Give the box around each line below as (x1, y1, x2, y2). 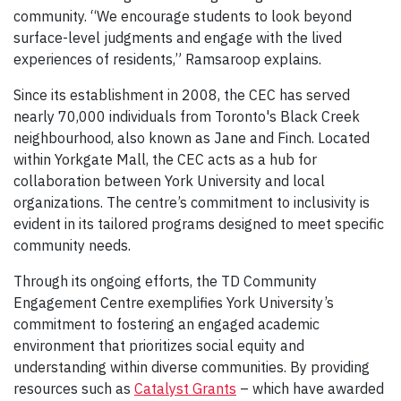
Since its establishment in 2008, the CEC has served (13, 85, 350, 104)
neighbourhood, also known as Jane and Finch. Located (13, 128, 370, 147)
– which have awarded (236, 379, 384, 397)
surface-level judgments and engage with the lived (13, 28, 342, 47)
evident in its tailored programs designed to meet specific (13, 214, 384, 233)
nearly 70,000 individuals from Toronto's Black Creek (13, 107, 360, 125)
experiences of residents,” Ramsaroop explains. (13, 49, 321, 68)
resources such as (13, 379, 134, 397)
